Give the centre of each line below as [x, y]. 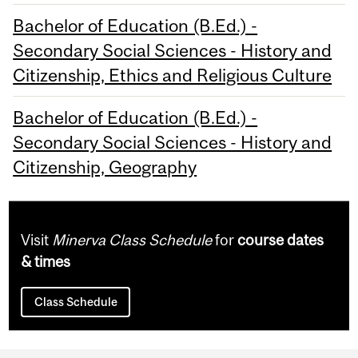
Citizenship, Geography [105, 167]
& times [46, 261]
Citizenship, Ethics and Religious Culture [173, 75]
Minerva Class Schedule [132, 239]
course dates [281, 239]
